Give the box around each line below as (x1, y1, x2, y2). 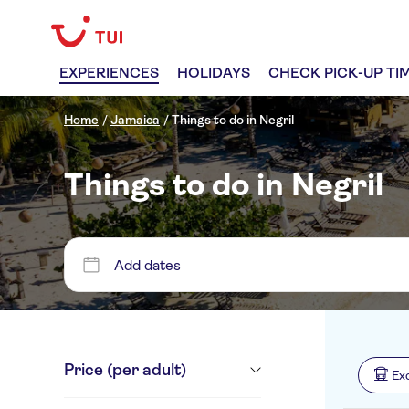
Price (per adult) (64, 361, 186, 380)
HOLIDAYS (177, 64, 250, 81)
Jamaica (110, 112, 160, 127)
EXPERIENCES (59, 64, 159, 81)
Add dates (114, 256, 181, 274)
